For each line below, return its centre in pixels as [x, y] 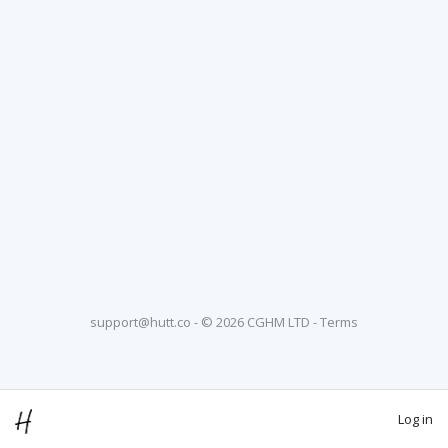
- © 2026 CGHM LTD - [255, 321]
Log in [415, 418]
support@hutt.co [140, 321]
